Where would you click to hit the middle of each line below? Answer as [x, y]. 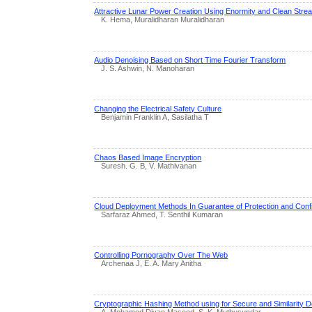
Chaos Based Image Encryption [148, 157]
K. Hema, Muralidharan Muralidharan [163, 19]
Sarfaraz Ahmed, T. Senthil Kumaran [162, 214]
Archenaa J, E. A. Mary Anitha [151, 263]
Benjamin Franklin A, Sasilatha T [155, 117]
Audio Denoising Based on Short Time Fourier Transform [190, 60]
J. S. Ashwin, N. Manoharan [148, 68]
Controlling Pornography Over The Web [161, 255]
